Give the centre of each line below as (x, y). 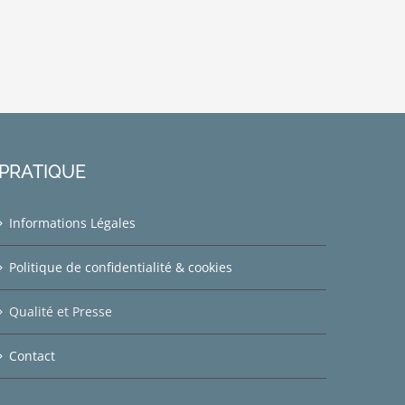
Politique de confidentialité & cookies (120, 268)
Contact (32, 356)
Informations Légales (72, 223)
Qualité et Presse (60, 312)
